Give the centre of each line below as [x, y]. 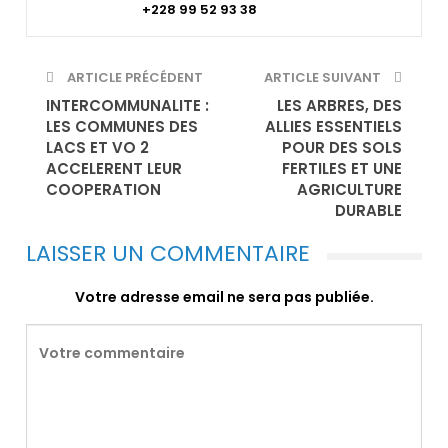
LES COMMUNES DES [122, 126]
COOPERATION [103, 189]
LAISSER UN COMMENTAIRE [168, 253]
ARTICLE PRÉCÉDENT [133, 77]
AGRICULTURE [349, 189]
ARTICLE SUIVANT [324, 77]
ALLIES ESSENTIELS [333, 126]
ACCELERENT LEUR [114, 168]
